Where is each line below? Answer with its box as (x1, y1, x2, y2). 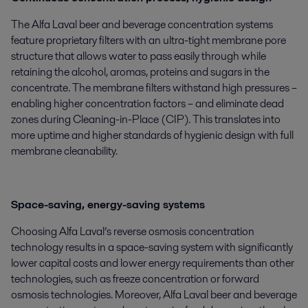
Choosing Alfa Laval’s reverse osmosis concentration (11, 223, 254, 240)
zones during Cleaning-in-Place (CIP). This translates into (11, 111, 280, 128)
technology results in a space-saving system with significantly (11, 239, 293, 256)
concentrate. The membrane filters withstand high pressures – (11, 80, 297, 96)
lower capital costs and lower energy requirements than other (11, 255, 294, 272)
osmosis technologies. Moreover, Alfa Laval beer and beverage (11, 287, 297, 303)
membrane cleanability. (11, 143, 118, 159)
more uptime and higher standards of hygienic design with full (11, 127, 294, 144)
